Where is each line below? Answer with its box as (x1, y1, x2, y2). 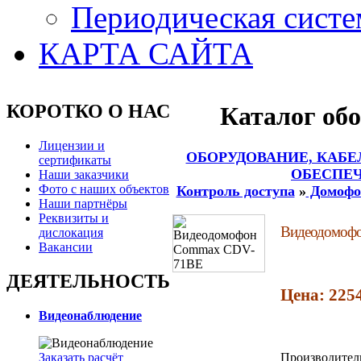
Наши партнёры (39, 196, 127, 210)
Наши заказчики (39, 167, 129, 181)
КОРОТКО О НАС (6, 100, 170, 122)
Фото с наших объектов (39, 181, 169, 196)
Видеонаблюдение (39, 308, 142, 322)
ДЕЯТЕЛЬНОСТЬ (6, 270, 170, 292)
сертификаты (39, 152, 111, 167)
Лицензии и (39, 138, 105, 152)
